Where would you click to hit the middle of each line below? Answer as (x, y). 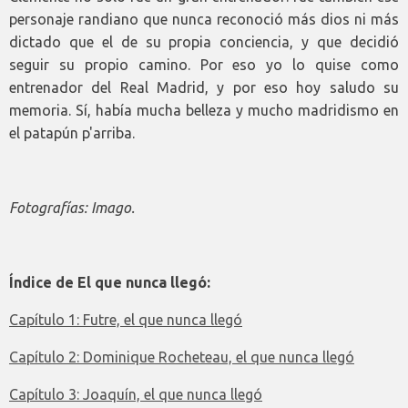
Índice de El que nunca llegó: (110, 283)
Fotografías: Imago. (72, 208)
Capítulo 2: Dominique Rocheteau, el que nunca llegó (182, 357)
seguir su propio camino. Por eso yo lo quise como (204, 65)
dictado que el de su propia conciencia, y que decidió (204, 42)
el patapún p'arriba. (72, 133)
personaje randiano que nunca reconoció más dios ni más (204, 20)
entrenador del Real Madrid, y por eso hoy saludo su (204, 88)
